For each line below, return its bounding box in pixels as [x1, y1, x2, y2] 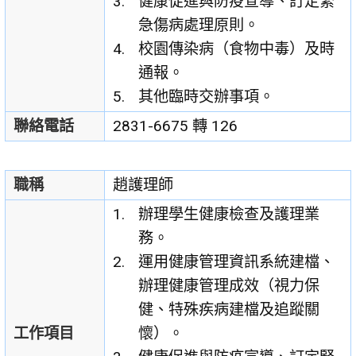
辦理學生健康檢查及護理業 [138, 205, 320, 224]
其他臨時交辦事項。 [138, 87, 275, 106]
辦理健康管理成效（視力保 [138, 277, 320, 296]
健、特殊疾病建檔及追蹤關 [138, 300, 320, 319]
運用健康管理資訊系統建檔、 [138, 253, 335, 272]
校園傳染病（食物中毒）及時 [138, 40, 335, 59]
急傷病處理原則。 [138, 16, 260, 35]
